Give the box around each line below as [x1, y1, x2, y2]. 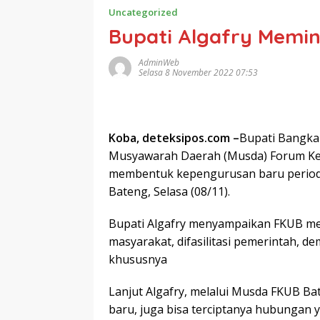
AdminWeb [139, 56, 179, 69]
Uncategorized [109, 5, 178, 19]
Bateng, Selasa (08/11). [109, 183, 230, 199]
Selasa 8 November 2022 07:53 [139, 66, 258, 79]
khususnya [109, 251, 167, 267]
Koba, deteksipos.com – [109, 129, 239, 146]
